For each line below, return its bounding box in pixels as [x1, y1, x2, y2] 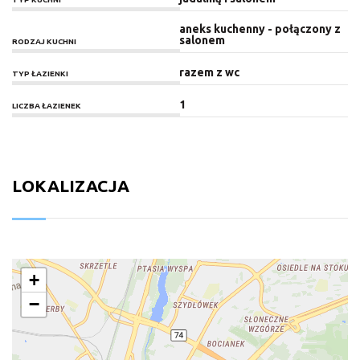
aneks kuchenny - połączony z [178, 22, 341, 35]
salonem [178, 33, 225, 47]
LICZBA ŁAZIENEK [12, 100, 81, 110]
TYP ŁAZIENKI [12, 68, 68, 78]
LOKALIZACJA [12, 175, 129, 195]
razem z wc [178, 65, 239, 79]
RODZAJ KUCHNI [12, 36, 76, 46]
